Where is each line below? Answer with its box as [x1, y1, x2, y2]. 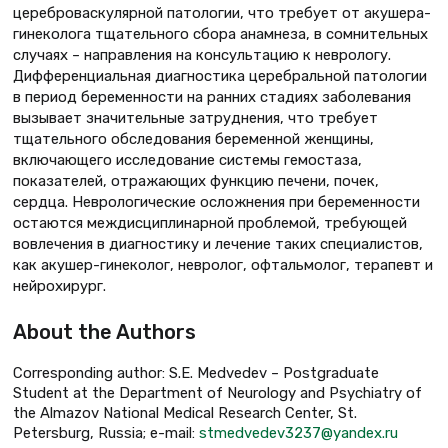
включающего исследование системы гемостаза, [13, 150, 362, 169]
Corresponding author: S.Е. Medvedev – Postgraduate [13, 363, 379, 382]
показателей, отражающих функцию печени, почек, [13, 171, 379, 190]
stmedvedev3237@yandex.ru [199, 423, 398, 442]
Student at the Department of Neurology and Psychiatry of [13, 383, 422, 402]
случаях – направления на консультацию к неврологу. [13, 45, 391, 64]
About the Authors [13, 319, 196, 344]
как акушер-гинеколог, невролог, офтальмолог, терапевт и [13, 255, 433, 274]
